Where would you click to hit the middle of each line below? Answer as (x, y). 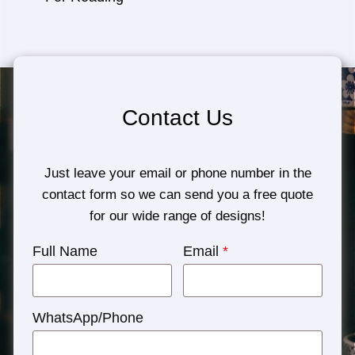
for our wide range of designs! (177, 216)
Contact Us (177, 117)
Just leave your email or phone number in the (177, 173)
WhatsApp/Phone (88, 317)
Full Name (65, 251)
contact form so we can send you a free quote (177, 194)
